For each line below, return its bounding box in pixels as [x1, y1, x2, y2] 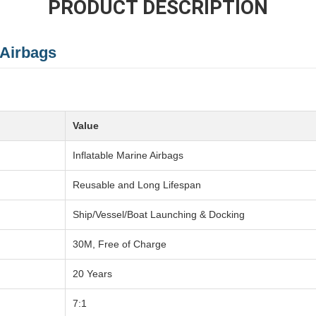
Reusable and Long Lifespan [73, 179, 201, 191]
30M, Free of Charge [73, 238, 166, 250]
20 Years [73, 268, 112, 280]
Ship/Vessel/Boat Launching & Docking [73, 209, 245, 221]
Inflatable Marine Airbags [73, 150, 183, 162]
